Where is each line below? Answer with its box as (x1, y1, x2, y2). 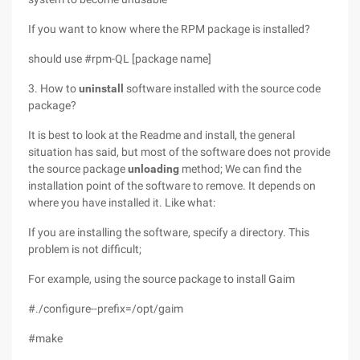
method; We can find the (179, 162, 301, 175)
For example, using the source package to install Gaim (28, 272, 295, 285)
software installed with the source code (124, 82, 321, 95)
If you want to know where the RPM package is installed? (28, 22, 310, 35)
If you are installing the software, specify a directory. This (28, 226, 309, 239)
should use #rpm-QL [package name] (28, 52, 211, 65)
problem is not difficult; (28, 243, 141, 256)
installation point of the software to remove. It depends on (28, 179, 316, 192)
